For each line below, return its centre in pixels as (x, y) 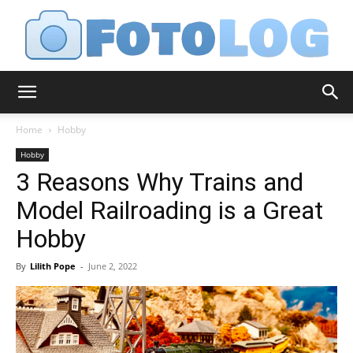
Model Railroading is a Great (169, 210)
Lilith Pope (53, 266)
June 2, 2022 (113, 266)
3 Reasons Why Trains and (160, 182)
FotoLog (197, 100)
